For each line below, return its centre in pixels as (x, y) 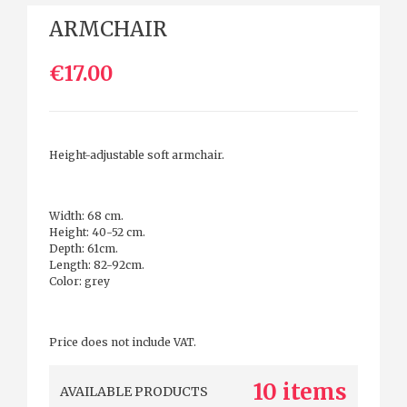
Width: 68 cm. (86, 216)
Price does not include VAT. (123, 342)
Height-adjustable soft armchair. (137, 154)
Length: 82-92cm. (97, 265)
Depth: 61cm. (84, 248)
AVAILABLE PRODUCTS (134, 392)
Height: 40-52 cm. (97, 232)
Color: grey (79, 281)
